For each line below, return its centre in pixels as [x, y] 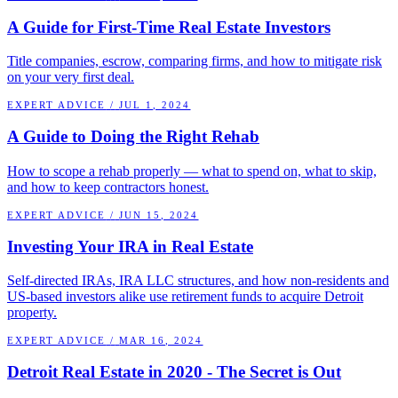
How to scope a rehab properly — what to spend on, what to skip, [192, 171]
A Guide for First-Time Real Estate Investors [169, 27]
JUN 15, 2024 [159, 215]
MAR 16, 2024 [161, 341]
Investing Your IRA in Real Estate [130, 246]
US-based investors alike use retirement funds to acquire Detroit [185, 297]
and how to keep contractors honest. [108, 187]
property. [32, 313]
